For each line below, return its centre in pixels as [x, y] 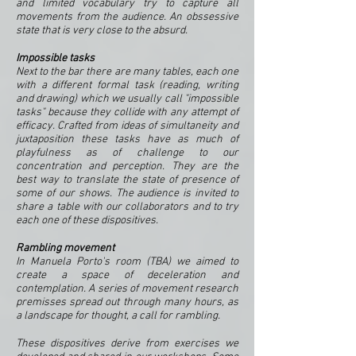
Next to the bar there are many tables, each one [127, 72]
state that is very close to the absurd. [102, 31]
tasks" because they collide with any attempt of [127, 112]
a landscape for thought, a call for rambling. [118, 316]
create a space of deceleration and [127, 275]
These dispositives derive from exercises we [127, 344]
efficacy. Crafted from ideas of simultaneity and [127, 126]
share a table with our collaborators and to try [127, 207]
